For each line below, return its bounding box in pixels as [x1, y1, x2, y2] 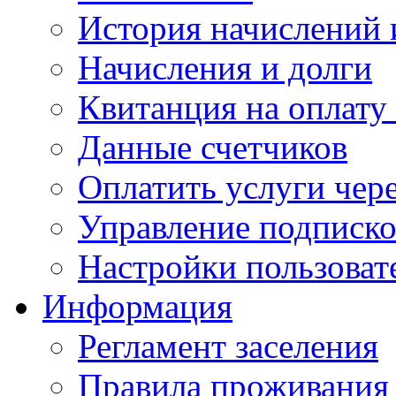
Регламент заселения [78, 327, 378, 366]
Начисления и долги [78, 49, 372, 88]
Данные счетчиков [78, 128, 347, 167]
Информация [42, 287, 232, 326]
